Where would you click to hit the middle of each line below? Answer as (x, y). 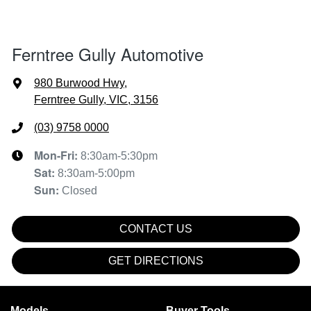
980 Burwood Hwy (79, 83)
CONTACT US (156, 229)
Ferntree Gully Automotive (108, 54)
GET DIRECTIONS (156, 261)
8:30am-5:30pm (119, 156)
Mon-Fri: (57, 155)
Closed (79, 191)
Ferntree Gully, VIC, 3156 (96, 100)
